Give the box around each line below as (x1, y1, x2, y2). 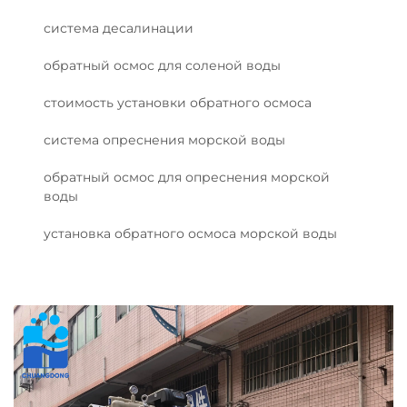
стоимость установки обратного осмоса (44, 94, 312, 111)
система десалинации (44, 20, 194, 36)
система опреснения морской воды (44, 132, 285, 148)
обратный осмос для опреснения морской (44, 169, 330, 185)
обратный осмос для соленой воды (44, 57, 281, 74)
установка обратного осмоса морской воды (44, 225, 337, 242)
